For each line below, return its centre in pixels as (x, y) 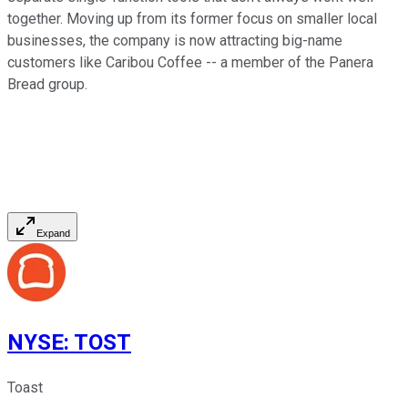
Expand (53, 234)
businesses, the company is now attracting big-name (175, 41)
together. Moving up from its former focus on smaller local (192, 19)
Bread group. (47, 85)
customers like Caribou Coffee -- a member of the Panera (190, 63)
